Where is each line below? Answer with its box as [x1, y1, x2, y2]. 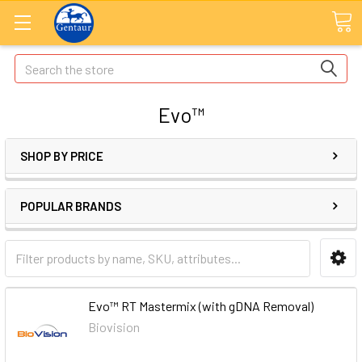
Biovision [88, 319, 141, 335]
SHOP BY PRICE [20, 149, 103, 163]
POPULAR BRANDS [20, 199, 121, 213]
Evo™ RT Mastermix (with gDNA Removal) [88, 298, 314, 314]
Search [15, 56, 52, 71]
